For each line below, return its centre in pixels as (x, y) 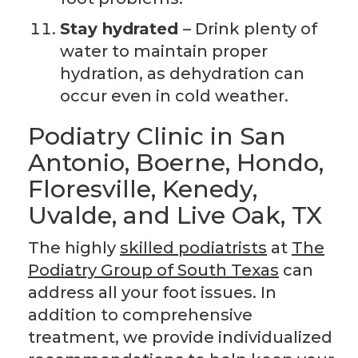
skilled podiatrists (193, 248)
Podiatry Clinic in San (157, 137)
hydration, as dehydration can (182, 74)
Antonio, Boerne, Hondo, (176, 163)
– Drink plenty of (250, 29)
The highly (74, 248)
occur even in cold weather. (174, 96)
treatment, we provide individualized (180, 338)
